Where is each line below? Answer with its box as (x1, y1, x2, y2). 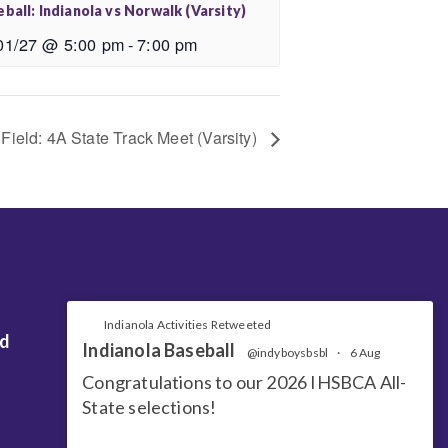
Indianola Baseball (82, 338, 236, 361)
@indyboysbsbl (246, 344, 329, 360)
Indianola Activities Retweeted (103, 316, 272, 332)
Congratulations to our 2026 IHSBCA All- (82, 370, 407, 393)
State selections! (82, 395, 217, 418)
